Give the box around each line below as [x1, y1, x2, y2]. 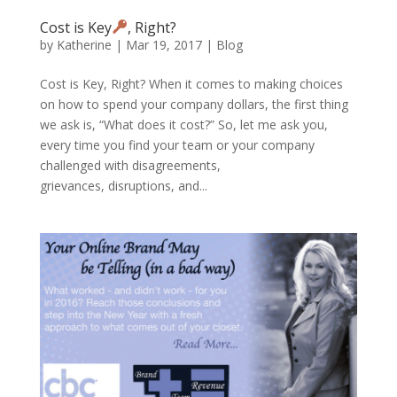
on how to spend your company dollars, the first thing [39, 95, 348, 113]
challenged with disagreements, [39, 156, 221, 174]
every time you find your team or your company [39, 136, 315, 153]
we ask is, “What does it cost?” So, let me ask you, [39, 115, 328, 133]
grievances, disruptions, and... [39, 176, 207, 194]
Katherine [56, 35, 112, 53]
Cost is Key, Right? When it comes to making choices [39, 74, 343, 92]
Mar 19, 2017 [125, 35, 202, 53]
